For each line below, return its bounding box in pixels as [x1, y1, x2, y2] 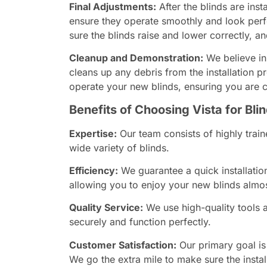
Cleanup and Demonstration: [69, 52, 203, 64]
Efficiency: [69, 164, 118, 176]
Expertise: [69, 127, 117, 139]
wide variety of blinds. [69, 141, 169, 154]
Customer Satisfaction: [69, 238, 176, 251]
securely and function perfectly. [69, 216, 211, 228]
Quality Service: [69, 201, 143, 214]
